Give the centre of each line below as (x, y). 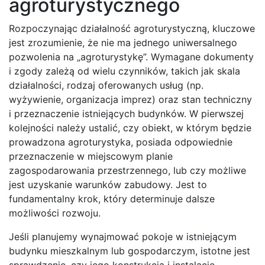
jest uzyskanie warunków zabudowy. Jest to (108, 184)
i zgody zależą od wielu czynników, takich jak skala (125, 71)
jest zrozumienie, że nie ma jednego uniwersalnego (123, 42)
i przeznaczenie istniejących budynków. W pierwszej (126, 113)
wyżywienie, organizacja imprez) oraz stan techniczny (130, 99)
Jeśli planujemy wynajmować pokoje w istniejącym (123, 236)
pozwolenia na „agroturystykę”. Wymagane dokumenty (131, 56)
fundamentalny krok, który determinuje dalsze (112, 198)
